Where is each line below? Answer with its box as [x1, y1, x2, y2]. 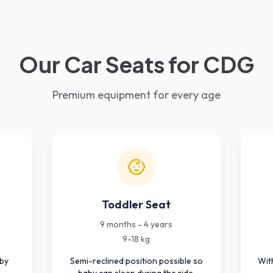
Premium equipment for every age [52, 88, 221, 102]
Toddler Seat [102, 197, 171, 211]
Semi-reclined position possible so [69, 255, 203, 266]
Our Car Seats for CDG [19, 51, 254, 78]
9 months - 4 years [100, 219, 173, 230]
